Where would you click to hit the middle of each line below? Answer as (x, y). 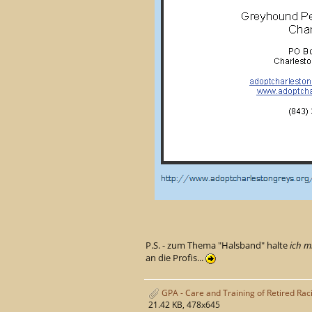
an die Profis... (175, 258)
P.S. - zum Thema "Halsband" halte (218, 245)
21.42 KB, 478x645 (184, 304)
